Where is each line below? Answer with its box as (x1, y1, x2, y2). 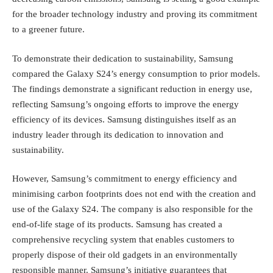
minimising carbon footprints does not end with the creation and (12, 189, 256, 199)
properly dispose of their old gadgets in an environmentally (12, 250, 238, 260)
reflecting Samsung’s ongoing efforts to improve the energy (12, 99, 239, 109)
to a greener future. (12, 24, 85, 35)
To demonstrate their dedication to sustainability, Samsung (12, 53, 233, 63)
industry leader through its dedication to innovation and (12, 129, 224, 140)
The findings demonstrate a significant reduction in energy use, (12, 83, 252, 94)
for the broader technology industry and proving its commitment (12, 9, 257, 19)
